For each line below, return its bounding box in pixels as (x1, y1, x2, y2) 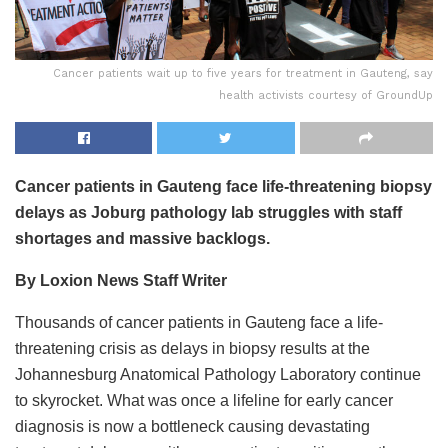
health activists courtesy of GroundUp (219, 89, 433, 103)
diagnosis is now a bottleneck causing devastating (15, 418, 370, 436)
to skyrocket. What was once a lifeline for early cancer (15, 392, 393, 410)
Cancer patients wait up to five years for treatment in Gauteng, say (53, 67, 433, 81)
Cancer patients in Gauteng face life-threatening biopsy (15, 178, 432, 196)
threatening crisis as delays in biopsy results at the (15, 340, 370, 358)
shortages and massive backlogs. (15, 230, 270, 248)
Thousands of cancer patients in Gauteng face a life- (15, 314, 383, 332)
